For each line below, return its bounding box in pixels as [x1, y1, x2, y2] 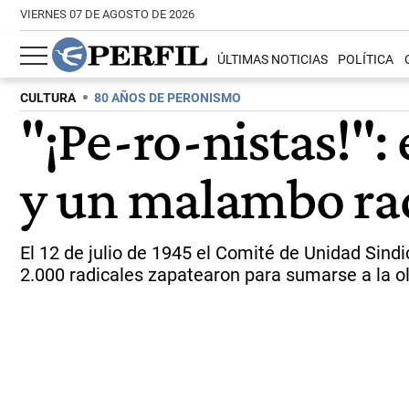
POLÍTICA [338, 52, 394, 68]
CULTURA [20, 90, 76, 106]
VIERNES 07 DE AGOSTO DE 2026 [20, 7, 194, 21]
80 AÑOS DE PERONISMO [94, 90, 241, 106]
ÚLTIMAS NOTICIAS [217, 52, 329, 68]
